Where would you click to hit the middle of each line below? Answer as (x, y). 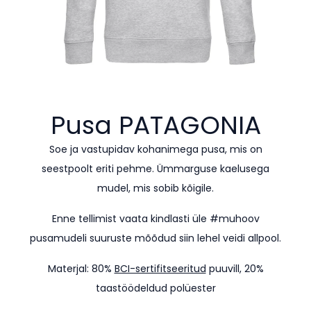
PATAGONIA (190, 125)
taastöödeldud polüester (155, 288)
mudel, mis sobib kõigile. (155, 188)
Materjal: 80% (81, 269)
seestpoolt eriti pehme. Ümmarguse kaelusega (155, 169)
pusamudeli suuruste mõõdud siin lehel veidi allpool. (155, 238)
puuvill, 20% (235, 269)
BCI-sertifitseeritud (160, 269)
